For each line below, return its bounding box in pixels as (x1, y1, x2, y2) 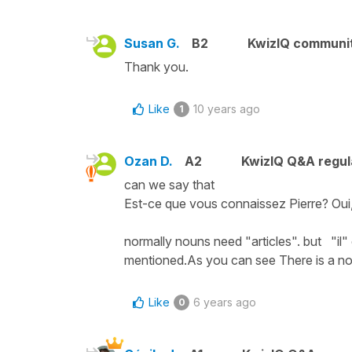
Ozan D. (124, 152, 173, 169)
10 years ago (193, 101, 260, 115)
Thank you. (124, 58, 189, 75)
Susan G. (124, 35, 180, 51)
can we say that (124, 176, 218, 192)
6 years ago (193, 295, 256, 309)
